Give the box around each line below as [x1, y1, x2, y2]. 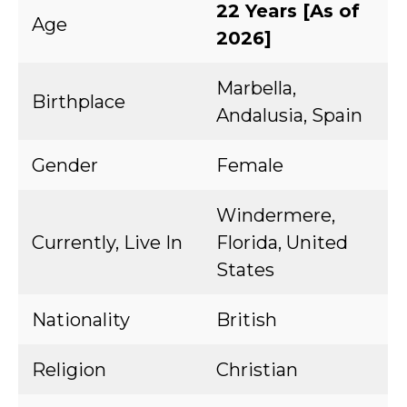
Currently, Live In [32, 232, 183, 253]
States [216, 259, 274, 281]
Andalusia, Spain [216, 104, 362, 126]
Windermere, [216, 204, 335, 226]
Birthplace [32, 91, 125, 113]
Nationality [32, 309, 130, 331]
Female [216, 154, 283, 176]
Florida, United [216, 232, 348, 253]
